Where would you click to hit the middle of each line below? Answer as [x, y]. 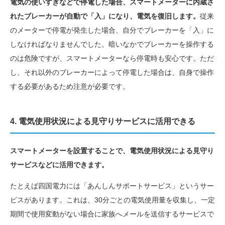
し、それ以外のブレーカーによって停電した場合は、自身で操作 [112, 72]
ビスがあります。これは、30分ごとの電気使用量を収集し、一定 [113, 200]
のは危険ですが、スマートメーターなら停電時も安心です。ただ [112, 58]
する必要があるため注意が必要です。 [70, 86]
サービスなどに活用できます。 [59, 164]
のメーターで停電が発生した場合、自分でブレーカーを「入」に [112, 30]
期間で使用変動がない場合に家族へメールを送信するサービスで [112, 214]
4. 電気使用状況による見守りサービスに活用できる [103, 121]
